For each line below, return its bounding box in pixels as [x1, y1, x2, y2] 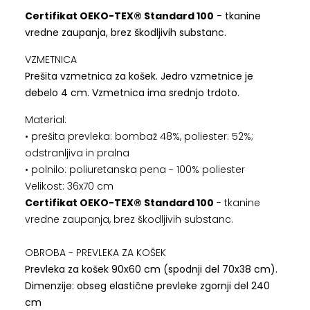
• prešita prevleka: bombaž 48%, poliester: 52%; [24, 129, 253, 144]
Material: [24, 113, 66, 127]
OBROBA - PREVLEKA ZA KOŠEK [24, 246, 166, 260]
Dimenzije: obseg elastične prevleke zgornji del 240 [24, 279, 270, 293]
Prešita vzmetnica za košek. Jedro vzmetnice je [24, 69, 253, 84]
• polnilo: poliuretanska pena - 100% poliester [24, 163, 245, 177]
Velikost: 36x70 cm [24, 179, 113, 194]
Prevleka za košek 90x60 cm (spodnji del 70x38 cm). [24, 262, 277, 277]
